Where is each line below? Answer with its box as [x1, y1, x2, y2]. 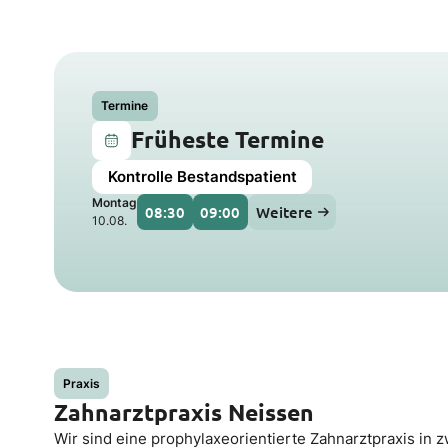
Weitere [255, 202, 313, 223]
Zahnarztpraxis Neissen [53, 397, 314, 427]
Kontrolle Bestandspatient [107, 167, 297, 187]
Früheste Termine [130, 125, 324, 155]
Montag [92, 195, 138, 211]
